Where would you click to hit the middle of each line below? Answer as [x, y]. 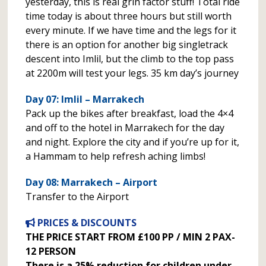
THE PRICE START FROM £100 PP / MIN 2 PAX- [131, 237]
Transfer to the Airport [77, 197]
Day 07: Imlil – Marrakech [85, 99]
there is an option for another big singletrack [127, 45]
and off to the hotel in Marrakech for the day [125, 128]
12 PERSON [51, 251]
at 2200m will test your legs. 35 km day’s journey [132, 73]
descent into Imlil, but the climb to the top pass [130, 59]
